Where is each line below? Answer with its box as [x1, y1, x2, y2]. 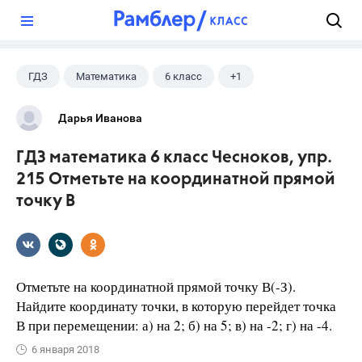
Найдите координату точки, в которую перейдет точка [16, 297, 336, 315]
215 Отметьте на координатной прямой [16, 171, 335, 188]
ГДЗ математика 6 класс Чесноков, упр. [16, 149, 332, 166]
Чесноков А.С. [28, 102, 96, 114]
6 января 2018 [32, 343, 99, 356]
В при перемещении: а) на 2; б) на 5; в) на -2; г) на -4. [16, 316, 332, 335]
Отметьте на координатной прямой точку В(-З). [16, 277, 296, 296]
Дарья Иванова [58, 112, 142, 124]
